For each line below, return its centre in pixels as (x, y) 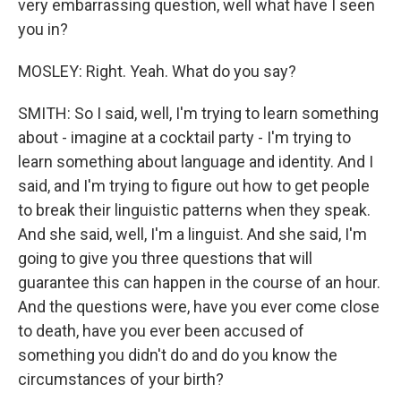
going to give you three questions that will (165, 258)
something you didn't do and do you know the (178, 355)
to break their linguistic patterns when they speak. (194, 210)
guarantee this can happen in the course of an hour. (199, 282)
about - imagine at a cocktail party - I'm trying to (184, 137)
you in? (43, 29)
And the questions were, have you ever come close (199, 307)
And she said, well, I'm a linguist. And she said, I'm (192, 234)
